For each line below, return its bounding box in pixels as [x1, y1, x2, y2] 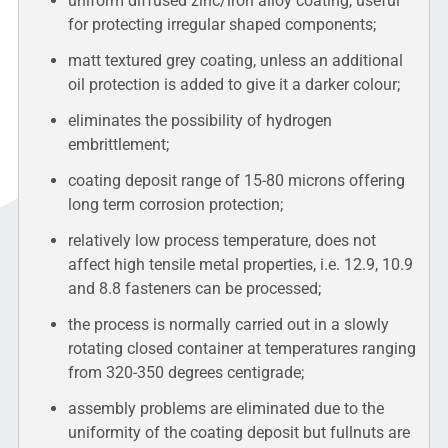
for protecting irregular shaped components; [67, 14, 376, 34]
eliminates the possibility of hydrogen [67, 110, 332, 130]
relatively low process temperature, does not [67, 230, 376, 250]
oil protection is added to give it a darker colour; [67, 74, 400, 94]
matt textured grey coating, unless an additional [67, 50, 403, 70]
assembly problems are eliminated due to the [67, 398, 384, 418]
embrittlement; [67, 134, 169, 154]
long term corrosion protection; [67, 194, 283, 214]
